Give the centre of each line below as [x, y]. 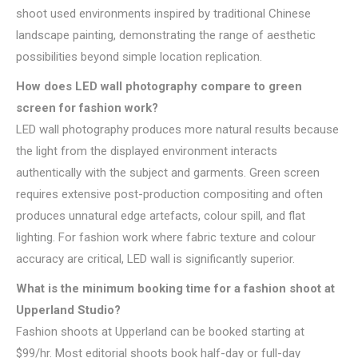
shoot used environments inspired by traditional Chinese [163, 14]
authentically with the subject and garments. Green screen [168, 173]
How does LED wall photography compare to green [159, 86]
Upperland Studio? [68, 310]
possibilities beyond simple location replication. [139, 57]
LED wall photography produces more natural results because [177, 129]
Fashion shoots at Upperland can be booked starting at [160, 332]
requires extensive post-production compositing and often [169, 194]
